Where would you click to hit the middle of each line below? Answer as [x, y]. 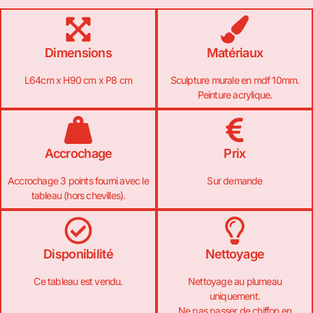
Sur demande [235, 180]
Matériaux [235, 52]
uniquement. [235, 296]
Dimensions [78, 52]
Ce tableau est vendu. [78, 281]
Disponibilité [78, 254]
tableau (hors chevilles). [78, 195]
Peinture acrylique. [235, 94]
